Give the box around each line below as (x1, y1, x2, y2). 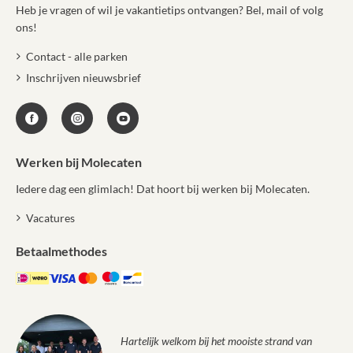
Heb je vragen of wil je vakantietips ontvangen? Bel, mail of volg (16, 3, 323, 17)
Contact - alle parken (25, 50, 128, 64)
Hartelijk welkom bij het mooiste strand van (121, 334, 312, 348)
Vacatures (25, 211, 75, 225)
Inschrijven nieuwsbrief (25, 70, 141, 84)
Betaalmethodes (16, 243, 107, 259)
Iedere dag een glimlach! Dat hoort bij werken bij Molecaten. (16, 182, 310, 196)
